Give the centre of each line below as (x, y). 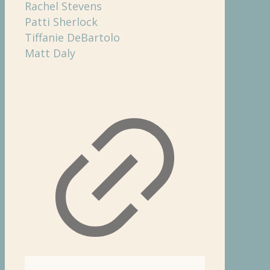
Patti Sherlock (61, 21)
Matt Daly (50, 53)
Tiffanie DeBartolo (72, 37)
